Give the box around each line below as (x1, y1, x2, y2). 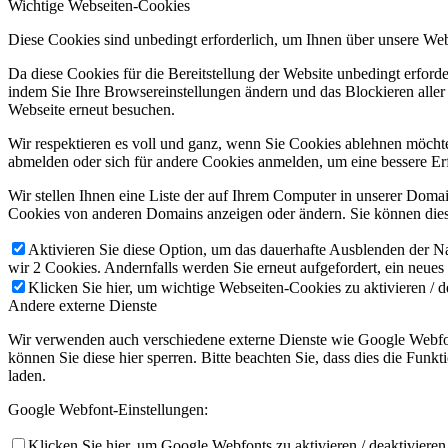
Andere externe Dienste (8, 297, 157, 315)
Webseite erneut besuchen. (8, 101, 175, 119)
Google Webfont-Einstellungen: (8, 401, 208, 419)
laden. (8, 367, 46, 385)
